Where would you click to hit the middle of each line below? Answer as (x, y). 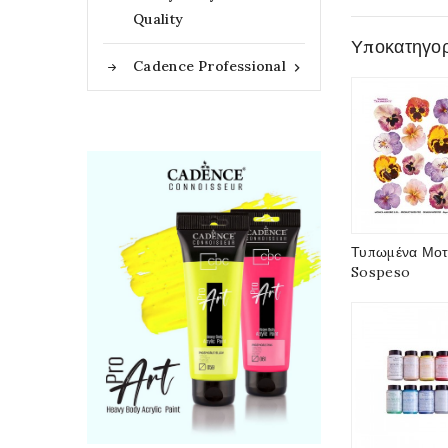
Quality (158, 18)
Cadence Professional (209, 66)
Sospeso (381, 272)
